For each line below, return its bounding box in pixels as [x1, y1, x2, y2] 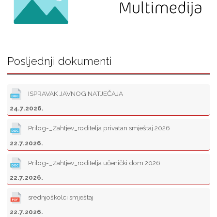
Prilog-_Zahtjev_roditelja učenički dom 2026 [27, 158, 160, 167]
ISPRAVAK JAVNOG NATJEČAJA [27, 90, 123, 98]
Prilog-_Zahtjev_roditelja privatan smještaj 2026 [27, 124, 170, 132]
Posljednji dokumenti [7, 55, 112, 67]
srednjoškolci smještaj [27, 193, 93, 201]
